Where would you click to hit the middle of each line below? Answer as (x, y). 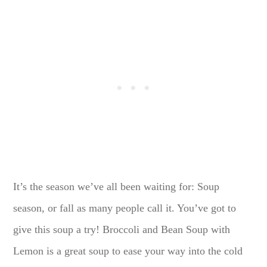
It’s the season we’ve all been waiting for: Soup (117, 186)
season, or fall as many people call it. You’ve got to (125, 208)
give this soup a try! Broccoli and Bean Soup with (122, 229)
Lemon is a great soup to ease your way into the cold (128, 251)
